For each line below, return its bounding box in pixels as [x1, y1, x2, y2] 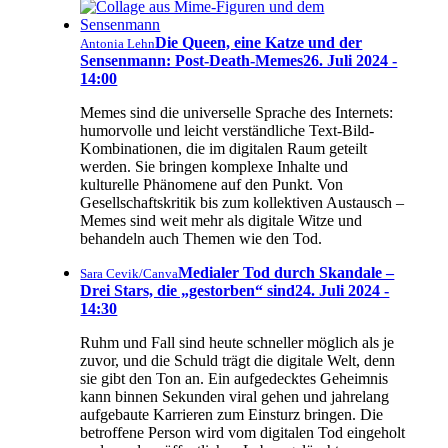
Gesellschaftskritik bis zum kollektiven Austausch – [80, 193, 405, 211]
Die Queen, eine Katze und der [155, 33, 363, 51]
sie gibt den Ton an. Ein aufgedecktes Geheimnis [80, 369, 389, 387]
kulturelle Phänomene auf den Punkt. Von [80, 175, 344, 193]
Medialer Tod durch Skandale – [178, 263, 395, 281]
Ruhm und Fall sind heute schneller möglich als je [80, 333, 395, 351]
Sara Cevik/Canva [80, 265, 179, 281]
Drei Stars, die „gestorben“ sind [80, 281, 296, 299]
